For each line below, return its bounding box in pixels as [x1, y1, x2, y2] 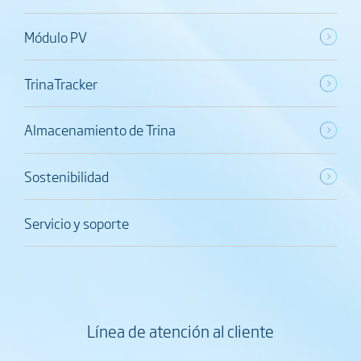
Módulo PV [23, 26, 87, 47]
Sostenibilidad [23, 165, 109, 186]
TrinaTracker [23, 73, 98, 93]
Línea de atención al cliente [87, 318, 274, 342]
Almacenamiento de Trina [23, 119, 176, 140]
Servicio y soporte [23, 212, 129, 233]
